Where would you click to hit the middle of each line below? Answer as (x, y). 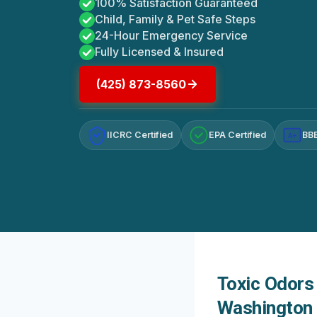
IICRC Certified (140, 135)
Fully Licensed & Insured (159, 52)
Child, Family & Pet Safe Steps (175, 19)
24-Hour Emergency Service (171, 36)
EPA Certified (238, 135)
